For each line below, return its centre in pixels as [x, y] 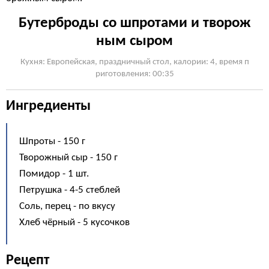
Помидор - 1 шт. [54, 174]
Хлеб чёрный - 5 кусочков [74, 222]
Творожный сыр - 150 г [68, 158]
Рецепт [28, 261]
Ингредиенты [48, 106]
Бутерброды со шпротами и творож [134, 23]
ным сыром [134, 41]
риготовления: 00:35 [134, 74]
